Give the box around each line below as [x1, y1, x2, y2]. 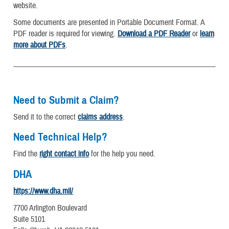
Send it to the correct [13, 111, 78, 122]
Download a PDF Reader [118, 28, 190, 39]
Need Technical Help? [13, 130, 107, 144]
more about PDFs [13, 39, 65, 50]
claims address [78, 111, 123, 122]
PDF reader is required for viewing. [13, 28, 118, 39]
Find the [13, 149, 39, 159]
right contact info [39, 149, 89, 159]
